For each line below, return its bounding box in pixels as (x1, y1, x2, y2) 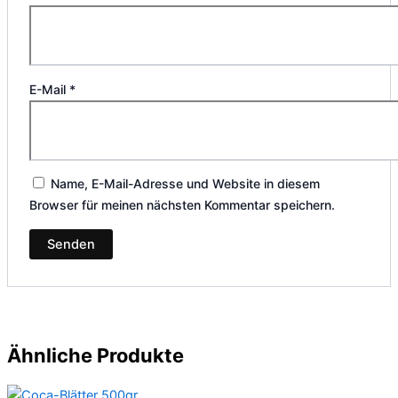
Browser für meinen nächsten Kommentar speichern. (29, 197, 336, 213)
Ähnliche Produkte (7, 343, 184, 367)
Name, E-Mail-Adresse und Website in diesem (51, 176, 321, 192)
